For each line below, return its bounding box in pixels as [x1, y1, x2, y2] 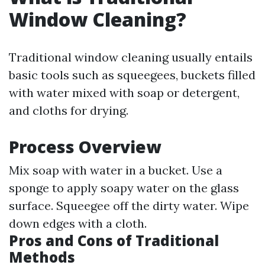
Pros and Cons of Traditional [9, 231, 219, 250]
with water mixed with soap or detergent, [9, 85, 240, 100]
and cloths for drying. [9, 103, 128, 118]
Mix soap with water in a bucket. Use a [9, 163, 222, 177]
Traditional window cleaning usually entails [9, 50, 253, 64]
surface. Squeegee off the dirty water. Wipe [9, 198, 249, 213]
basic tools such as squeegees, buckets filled [9, 67, 256, 82]
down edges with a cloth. [9, 216, 147, 231]
